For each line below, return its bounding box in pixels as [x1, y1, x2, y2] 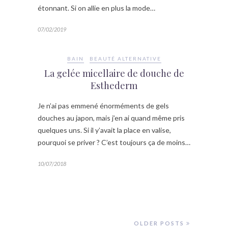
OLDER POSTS [134, 220, 186, 227]
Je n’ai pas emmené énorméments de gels [38, 101, 169, 110]
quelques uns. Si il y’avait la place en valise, [38, 126, 171, 135]
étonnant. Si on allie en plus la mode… [38, 4, 155, 13]
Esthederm [91, 79, 137, 92]
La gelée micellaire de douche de [44, 67, 184, 80]
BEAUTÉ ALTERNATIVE [89, 55, 161, 62]
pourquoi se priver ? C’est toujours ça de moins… [38, 138, 190, 147]
